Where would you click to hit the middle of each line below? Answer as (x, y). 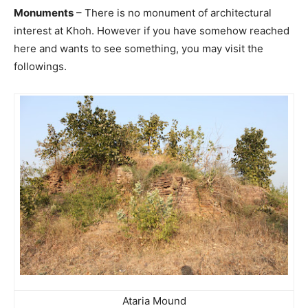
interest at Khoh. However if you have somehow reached (152, 31)
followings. (40, 67)
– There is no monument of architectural (173, 13)
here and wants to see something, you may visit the (139, 49)
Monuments (44, 13)
